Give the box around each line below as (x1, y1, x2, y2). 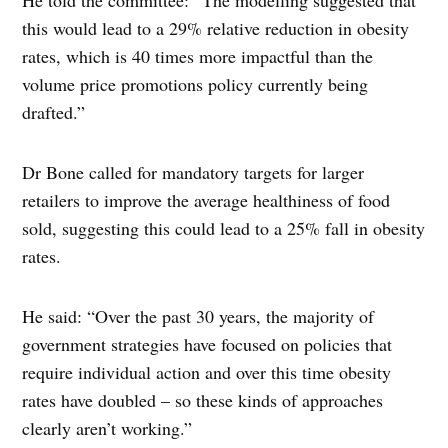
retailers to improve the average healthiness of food (22, 188, 391, 213)
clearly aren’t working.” (22, 416, 193, 441)
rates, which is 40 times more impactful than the (22, 44, 374, 69)
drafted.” (22, 100, 92, 125)
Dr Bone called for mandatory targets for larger (22, 160, 365, 185)
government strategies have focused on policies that (22, 332, 393, 357)
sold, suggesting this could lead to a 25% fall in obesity (22, 216, 426, 241)
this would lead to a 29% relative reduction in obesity (22, 16, 410, 41)
